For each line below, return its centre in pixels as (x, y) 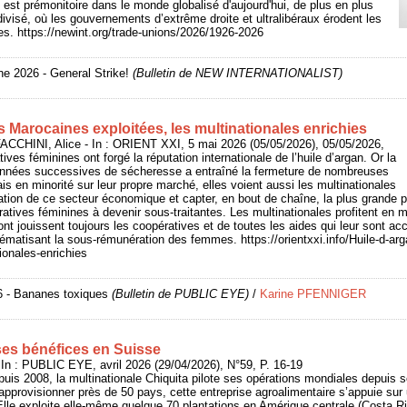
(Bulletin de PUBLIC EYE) (179, 294)
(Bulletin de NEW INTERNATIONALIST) (236, 73)
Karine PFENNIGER (313, 294)
